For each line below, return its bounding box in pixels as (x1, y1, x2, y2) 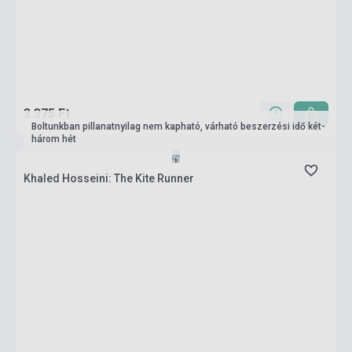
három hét (31, 134, 76, 145)
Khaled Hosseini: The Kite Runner (24, 172, 194, 185)
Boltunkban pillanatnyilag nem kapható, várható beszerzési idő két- (31, 121, 325, 132)
